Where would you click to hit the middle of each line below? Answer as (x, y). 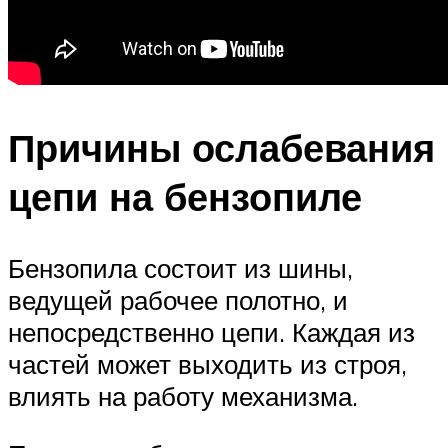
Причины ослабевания (221, 147)
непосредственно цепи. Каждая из (211, 332)
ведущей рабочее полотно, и (178, 300)
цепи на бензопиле (185, 196)
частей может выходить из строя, (207, 364)
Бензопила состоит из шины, (180, 268)
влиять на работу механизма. (183, 396)
